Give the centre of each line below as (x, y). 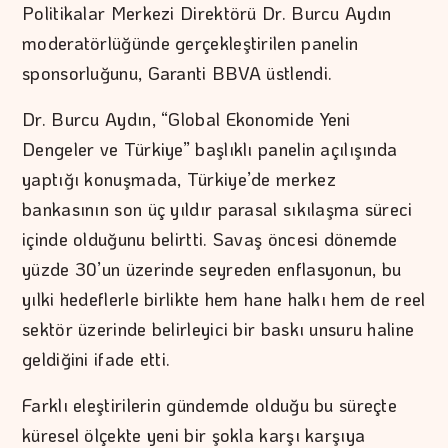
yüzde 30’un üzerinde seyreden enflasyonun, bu (212, 269)
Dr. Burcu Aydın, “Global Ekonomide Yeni (186, 119)
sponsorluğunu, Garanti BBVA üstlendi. (180, 73)
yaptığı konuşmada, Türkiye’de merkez (179, 179)
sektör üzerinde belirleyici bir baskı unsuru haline (218, 329)
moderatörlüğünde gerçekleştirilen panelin (190, 43)
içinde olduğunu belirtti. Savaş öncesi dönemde (210, 239)
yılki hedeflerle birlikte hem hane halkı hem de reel (224, 299)
